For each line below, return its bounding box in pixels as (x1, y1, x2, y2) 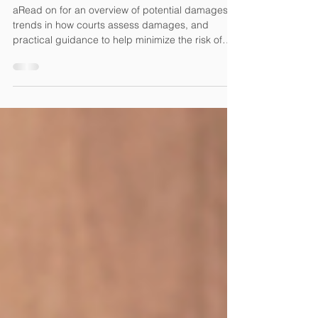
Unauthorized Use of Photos (13, 11, 205, 31)
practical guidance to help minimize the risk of (13, 90, 222, 103)
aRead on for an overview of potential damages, (13, 60, 231, 73)
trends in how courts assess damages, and (13, 75, 209, 88)
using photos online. (13, 105, 104, 118)
